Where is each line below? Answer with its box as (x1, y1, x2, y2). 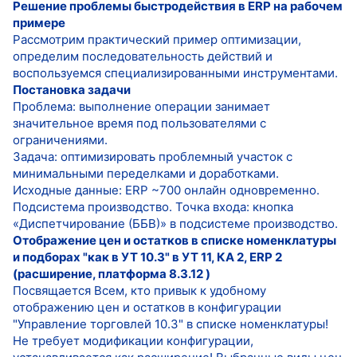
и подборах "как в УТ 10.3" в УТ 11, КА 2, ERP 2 (13, 249, 282, 265)
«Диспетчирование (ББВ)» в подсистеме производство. (13, 215, 338, 231)
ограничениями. (13, 131, 108, 147)
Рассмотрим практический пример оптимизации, (13, 31, 301, 47)
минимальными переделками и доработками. (13, 165, 279, 181)
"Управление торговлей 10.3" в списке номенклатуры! (13, 316, 328, 331)
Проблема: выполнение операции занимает (13, 98, 270, 114)
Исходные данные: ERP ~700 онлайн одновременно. (13, 182, 320, 198)
